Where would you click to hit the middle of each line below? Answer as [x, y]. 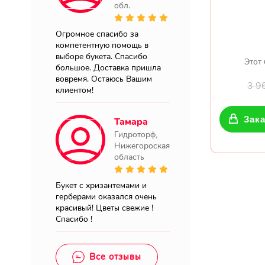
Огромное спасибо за [97, 34]
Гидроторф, [136, 135]
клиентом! [75, 90]
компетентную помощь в [102, 45]
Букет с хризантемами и [101, 185]
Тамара [131, 122]
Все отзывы [115, 257]
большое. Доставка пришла [108, 68]
